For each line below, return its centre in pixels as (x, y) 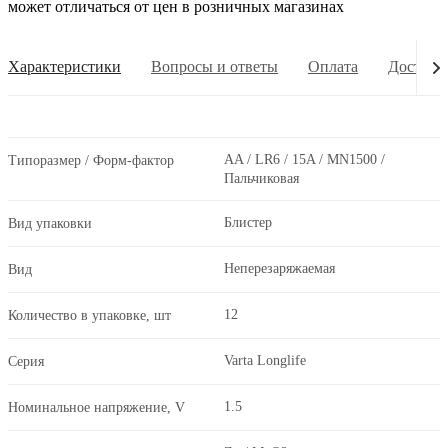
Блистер (248, 223)
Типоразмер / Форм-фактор (91, 161)
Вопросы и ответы (214, 67)
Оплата (333, 67)
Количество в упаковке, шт (89, 316)
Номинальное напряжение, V (96, 408)
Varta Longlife (265, 361)
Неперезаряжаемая (279, 269)
